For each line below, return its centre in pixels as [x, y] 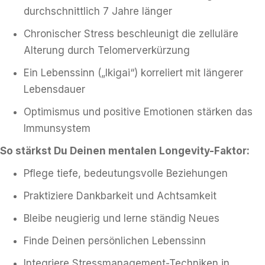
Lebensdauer [54, 89]
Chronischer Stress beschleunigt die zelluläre [131, 34]
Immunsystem [57, 128]
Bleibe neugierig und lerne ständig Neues [122, 218]
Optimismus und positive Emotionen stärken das [138, 112]
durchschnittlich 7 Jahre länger [98, 11]
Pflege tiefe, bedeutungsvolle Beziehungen [126, 173]
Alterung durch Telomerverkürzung [107, 50]
